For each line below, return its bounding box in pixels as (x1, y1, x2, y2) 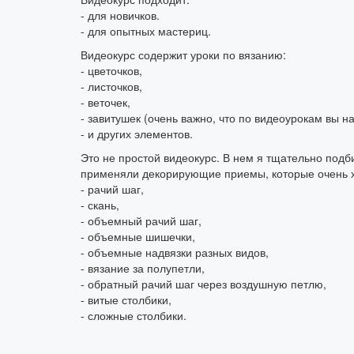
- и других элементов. (81, 126, 193, 142)
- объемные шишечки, (81, 228, 195, 245)
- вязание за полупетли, (81, 260, 205, 277)
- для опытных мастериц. (81, 23, 211, 40)
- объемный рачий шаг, (81, 213, 201, 229)
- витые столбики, (81, 292, 171, 308)
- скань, (81, 197, 119, 213)
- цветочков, (81, 62, 142, 79)
